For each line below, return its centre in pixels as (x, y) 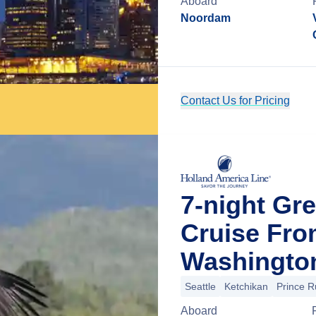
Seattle (200, 286)
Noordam (206, 18)
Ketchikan (246, 286)
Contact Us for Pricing (235, 101)
